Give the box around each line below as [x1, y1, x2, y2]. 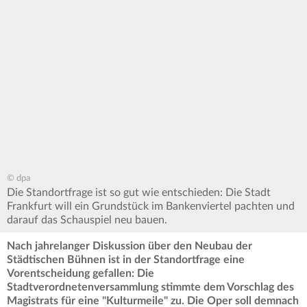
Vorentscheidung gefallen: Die [7, 268, 154, 280]
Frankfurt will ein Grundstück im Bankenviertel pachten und [7, 201, 295, 212]
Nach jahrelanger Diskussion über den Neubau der [7, 241, 252, 252]
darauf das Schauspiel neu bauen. [7, 214, 170, 226]
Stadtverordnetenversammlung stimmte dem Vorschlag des [7, 282, 294, 293]
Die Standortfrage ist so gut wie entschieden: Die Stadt [7, 187, 271, 199]
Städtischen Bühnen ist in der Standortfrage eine [7, 254, 245, 266]
